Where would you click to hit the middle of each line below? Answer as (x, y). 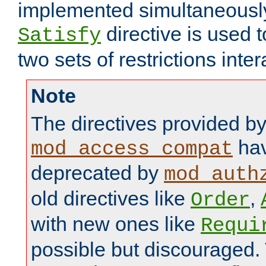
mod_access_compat (132, 149)
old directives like (111, 199)
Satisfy (59, 36)
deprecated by (97, 173)
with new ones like (116, 224)
